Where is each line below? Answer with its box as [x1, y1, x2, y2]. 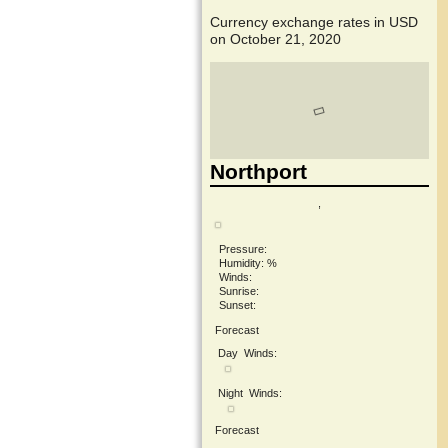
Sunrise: [219, 284, 259, 297]
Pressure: [219, 242, 267, 255]
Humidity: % [219, 256, 277, 269]
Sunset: [219, 298, 256, 311]
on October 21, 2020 [210, 31, 341, 48]
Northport [210, 160, 307, 184]
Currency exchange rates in [210, 14, 389, 31]
